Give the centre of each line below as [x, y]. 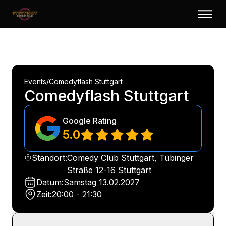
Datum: [50, 182]
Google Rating [90, 120]
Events [35, 81]
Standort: [50, 158]
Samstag [80, 182]
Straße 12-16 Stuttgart [109, 170]
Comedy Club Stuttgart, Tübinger [131, 158]
